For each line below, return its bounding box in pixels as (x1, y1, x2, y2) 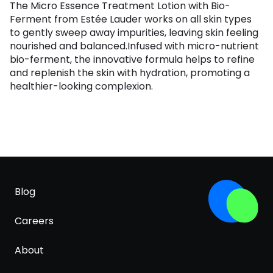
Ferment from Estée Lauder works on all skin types (10, 12, 252, 27)
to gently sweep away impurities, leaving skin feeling (10, 26, 258, 40)
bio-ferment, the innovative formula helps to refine (10, 52, 255, 67)
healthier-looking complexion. (10, 79, 153, 94)
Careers (15, 214, 54, 229)
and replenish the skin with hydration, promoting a (10, 66, 250, 80)
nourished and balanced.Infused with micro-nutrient (10, 39, 259, 54)
